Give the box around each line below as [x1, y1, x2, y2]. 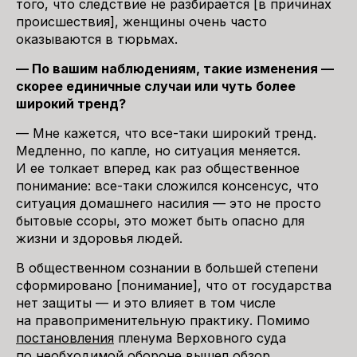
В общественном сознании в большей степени [16, 260, 318, 276]
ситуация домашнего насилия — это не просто [16, 195, 321, 211]
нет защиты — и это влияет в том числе [16, 295, 276, 311]
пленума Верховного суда [114, 330, 286, 346]
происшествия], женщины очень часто [16, 14, 267, 29]
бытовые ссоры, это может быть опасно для [16, 213, 304, 229]
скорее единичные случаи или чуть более [16, 78, 296, 94]
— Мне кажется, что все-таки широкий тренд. [16, 125, 316, 141]
